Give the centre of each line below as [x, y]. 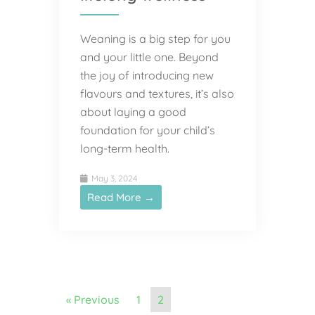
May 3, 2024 [113, 178]
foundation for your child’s [148, 130]
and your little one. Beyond [149, 57]
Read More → [121, 197]
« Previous [93, 299]
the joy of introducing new [147, 75]
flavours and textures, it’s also [157, 93]
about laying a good [133, 111]
